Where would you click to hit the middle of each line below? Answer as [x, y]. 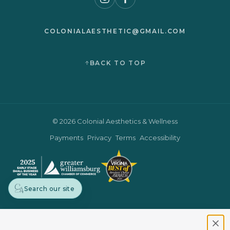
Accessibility [160, 138]
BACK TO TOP [118, 63]
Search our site [50, 188]
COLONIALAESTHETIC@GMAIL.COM [115, 31]
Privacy [99, 138]
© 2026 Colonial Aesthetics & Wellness [115, 121]
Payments [66, 138]
